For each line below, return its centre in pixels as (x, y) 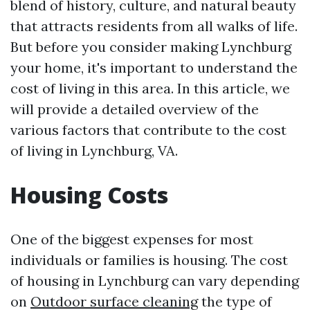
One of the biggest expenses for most (132, 239)
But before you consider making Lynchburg (151, 47)
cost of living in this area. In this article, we (150, 88)
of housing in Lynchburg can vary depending (155, 281)
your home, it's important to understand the (154, 67)
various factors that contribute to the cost (148, 130)
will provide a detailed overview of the (135, 109)
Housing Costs (89, 195)
